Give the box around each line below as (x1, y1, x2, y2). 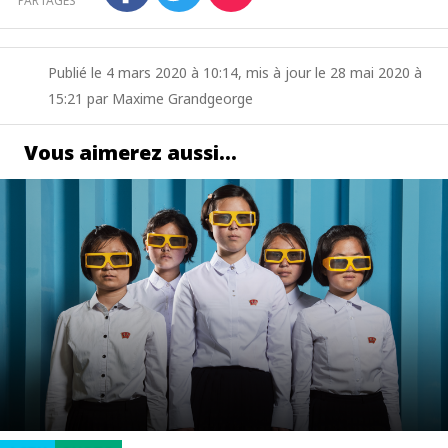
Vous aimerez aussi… (24, 139, 237, 166)
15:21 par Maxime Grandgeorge (48, 89, 253, 108)
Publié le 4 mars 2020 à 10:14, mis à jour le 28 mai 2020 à (48, 63, 422, 82)
